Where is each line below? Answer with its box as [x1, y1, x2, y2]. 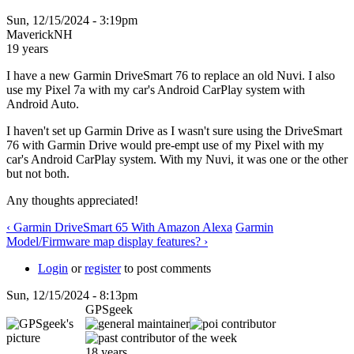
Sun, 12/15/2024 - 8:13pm [6, 288, 137, 302]
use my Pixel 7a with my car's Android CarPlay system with [6, 82, 305, 96]
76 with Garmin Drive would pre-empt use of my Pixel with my [6, 137, 324, 152]
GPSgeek [85, 302, 133, 316]
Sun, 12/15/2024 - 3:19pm [6, 13, 137, 27]
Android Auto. [6, 96, 79, 111]
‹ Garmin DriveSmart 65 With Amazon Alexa [6, 220, 232, 234]
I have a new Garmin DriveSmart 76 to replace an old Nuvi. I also [6, 68, 335, 82]
